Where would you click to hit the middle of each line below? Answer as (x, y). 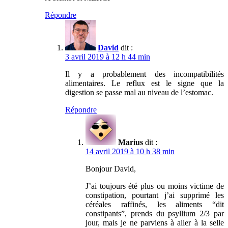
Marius (131, 142)
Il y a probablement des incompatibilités (145, 74)
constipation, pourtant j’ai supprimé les (155, 195)
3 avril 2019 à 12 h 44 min (108, 56)
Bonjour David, (111, 168)
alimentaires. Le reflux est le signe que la (145, 83)
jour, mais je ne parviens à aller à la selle (155, 222)
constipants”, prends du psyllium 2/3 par (155, 213)
